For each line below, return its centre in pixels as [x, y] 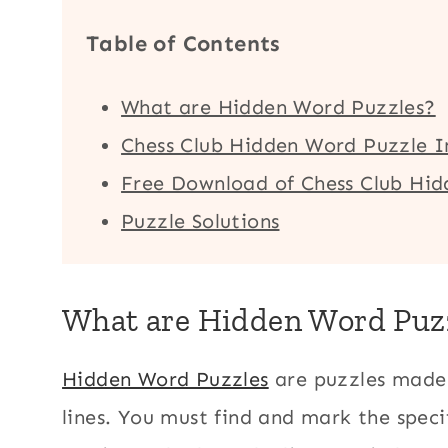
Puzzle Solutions [200, 221]
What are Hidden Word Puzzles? [278, 107]
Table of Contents [183, 44]
